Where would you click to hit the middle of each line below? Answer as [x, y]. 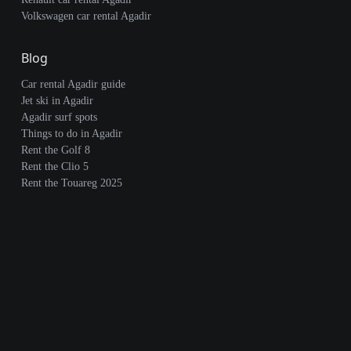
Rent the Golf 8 [55, 150]
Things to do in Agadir [71, 134]
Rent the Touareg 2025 [71, 183]
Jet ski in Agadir [57, 101]
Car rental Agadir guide [73, 84]
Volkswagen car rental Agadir [86, 16]
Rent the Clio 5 [54, 166]
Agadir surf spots [59, 117]
